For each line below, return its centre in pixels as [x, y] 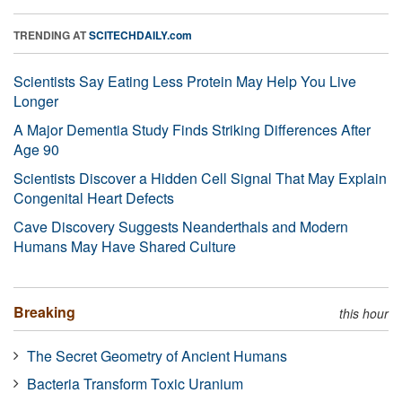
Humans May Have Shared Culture [125, 246]
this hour [364, 313]
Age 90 [36, 149]
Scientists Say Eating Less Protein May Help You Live [185, 81]
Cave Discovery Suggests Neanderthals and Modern [181, 226]
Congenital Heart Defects [94, 197]
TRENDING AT [51, 35]
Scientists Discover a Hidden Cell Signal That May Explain [200, 178]
